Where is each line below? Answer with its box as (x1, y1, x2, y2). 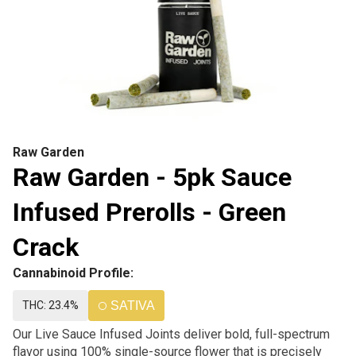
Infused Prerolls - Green (13, 197, 286, 227)
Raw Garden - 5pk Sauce (13, 162, 292, 192)
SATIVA (110, 299, 155, 312)
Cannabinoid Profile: (13, 265, 133, 281)
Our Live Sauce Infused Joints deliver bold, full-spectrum (13, 327, 330, 342)
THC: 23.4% (22, 299, 79, 311)
